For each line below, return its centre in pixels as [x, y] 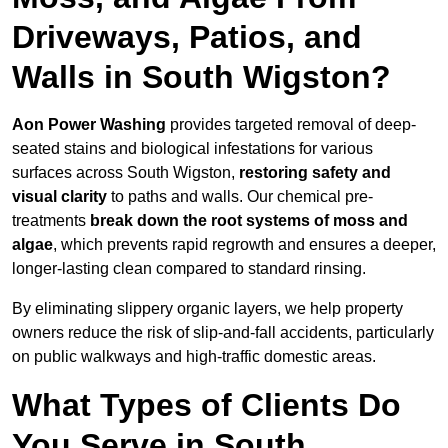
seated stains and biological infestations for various [192, 149]
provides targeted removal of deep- [291, 125]
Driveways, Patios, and [187, 37]
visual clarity [59, 197]
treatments [51, 221]
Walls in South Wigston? [201, 77]
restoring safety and [315, 173]
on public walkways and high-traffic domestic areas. [194, 357]
